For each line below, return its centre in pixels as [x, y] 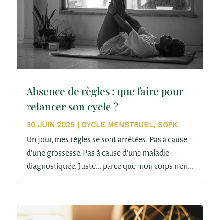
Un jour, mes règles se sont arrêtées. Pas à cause [107, 140]
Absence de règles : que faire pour [105, 91]
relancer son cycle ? [72, 106]
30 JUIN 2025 [50, 125]
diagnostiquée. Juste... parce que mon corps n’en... [110, 167]
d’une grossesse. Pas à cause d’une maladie [98, 153]
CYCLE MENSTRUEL [117, 125]
